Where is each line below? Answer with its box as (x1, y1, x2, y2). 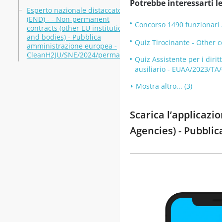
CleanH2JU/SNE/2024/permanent (26, 50, 135, 59)
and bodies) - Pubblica (26, 32, 101, 42)
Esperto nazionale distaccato (26, 5, 122, 15)
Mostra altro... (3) (135, 81, 192, 91)
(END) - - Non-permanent (26, 14, 110, 24)
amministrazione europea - (26, 41, 117, 51)
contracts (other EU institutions (26, 23, 130, 33)
